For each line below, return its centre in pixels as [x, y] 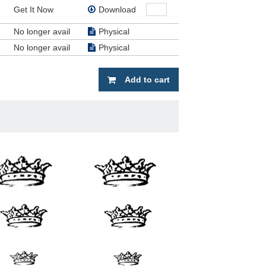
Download [117, 9]
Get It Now [33, 9]
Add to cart [147, 79]
